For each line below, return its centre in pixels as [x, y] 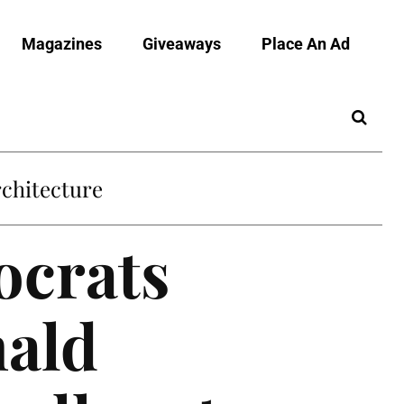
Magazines [62, 43]
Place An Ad [306, 43]
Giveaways [182, 43]
